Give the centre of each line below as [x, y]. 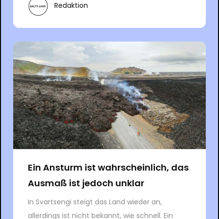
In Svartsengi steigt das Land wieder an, [95, 202]
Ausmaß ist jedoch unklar [86, 183]
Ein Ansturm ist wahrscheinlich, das [108, 167]
